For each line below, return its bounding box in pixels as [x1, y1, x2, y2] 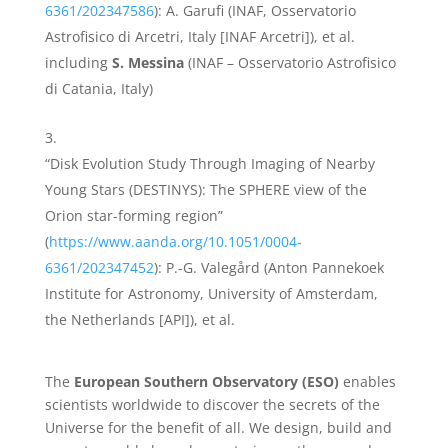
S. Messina [111, 53, 184, 73]
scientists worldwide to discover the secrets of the [44, 395, 380, 415]
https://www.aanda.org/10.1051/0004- [48, 232, 302, 252]
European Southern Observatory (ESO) [73, 372, 339, 392]
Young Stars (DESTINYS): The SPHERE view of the [44, 180, 367, 200]
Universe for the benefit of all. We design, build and [44, 418, 392, 438]
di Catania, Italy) [44, 79, 153, 99]
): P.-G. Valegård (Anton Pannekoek [153, 258, 384, 278]
